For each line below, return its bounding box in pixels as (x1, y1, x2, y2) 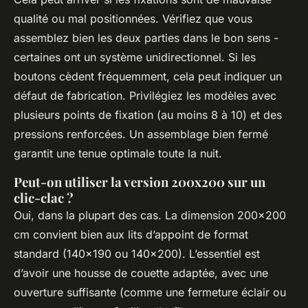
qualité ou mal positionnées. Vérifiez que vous (14, 12, 252, 26)
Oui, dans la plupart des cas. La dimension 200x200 (14, 208, 286, 223)
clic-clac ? (14, 189, 74, 207)
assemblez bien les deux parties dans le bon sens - (14, 31, 278, 45)
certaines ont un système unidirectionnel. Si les (14, 50, 256, 65)
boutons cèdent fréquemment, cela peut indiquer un (14, 69, 282, 84)
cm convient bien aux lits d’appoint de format (14, 228, 248, 242)
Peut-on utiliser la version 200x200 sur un (14, 173, 265, 191)
